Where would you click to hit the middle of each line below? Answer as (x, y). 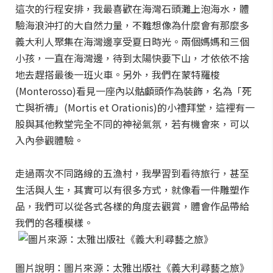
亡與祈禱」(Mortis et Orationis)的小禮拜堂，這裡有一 (135, 107)
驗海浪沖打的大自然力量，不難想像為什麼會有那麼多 (132, 25)
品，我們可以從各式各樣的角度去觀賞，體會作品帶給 (132, 206)
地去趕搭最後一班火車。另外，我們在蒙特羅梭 (118, 74)
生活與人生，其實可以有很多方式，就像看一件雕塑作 (132, 190)
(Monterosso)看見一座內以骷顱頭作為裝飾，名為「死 (133, 91)
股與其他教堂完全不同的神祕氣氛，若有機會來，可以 (132, 124)
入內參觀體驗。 (49, 140)
